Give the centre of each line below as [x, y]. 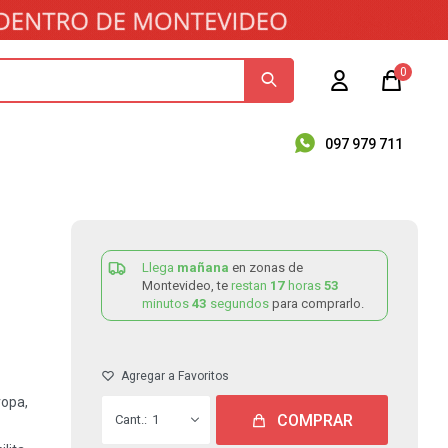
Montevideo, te [186, 285]
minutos [167, 303]
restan [250, 285]
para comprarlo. [318, 303]
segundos [239, 303]
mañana [203, 267]
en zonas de [267, 267]
